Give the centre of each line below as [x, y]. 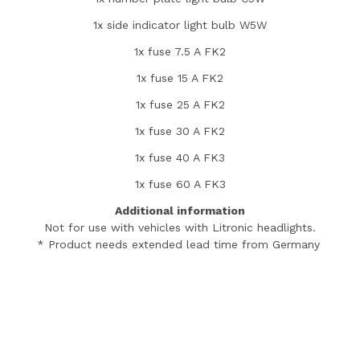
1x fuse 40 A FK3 [180, 157]
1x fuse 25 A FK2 [180, 104]
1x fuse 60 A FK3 [180, 184]
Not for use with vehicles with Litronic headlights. [180, 227]
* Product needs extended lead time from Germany [180, 244]
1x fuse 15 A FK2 [180, 78]
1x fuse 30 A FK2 [180, 131]
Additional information [180, 210]
